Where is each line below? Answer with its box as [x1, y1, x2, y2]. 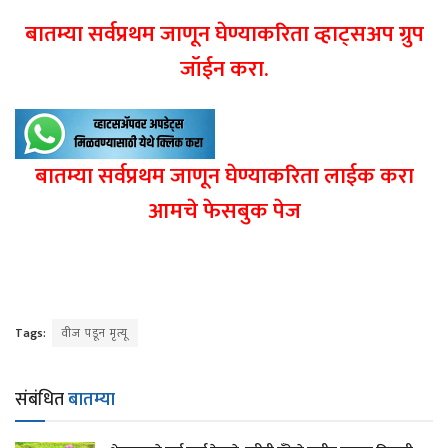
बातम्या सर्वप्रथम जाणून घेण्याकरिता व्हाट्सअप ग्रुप [24, 16, 424, 54]
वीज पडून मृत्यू [62, 323, 128, 344]
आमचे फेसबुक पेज [147, 193, 301, 231]
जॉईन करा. [180, 51, 268, 89]
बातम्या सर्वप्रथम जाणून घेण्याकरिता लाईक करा [34, 158, 414, 196]
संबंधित [15, 385, 68, 416]
